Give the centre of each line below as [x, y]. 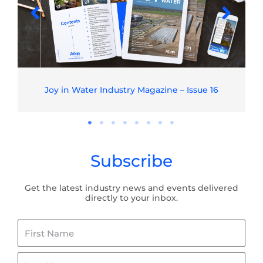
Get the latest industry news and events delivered [131, 188]
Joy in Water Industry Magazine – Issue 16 [131, 90]
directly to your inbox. [131, 198]
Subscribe [131, 161]
